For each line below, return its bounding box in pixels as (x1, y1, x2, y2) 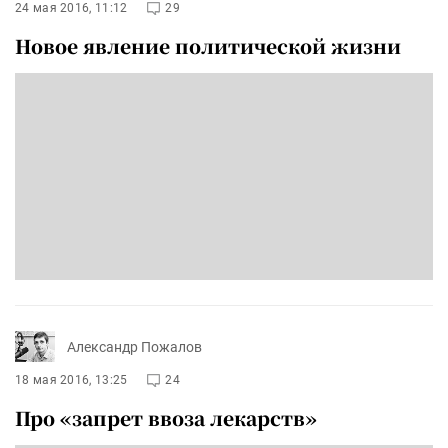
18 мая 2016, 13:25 (15, 373, 128, 388)
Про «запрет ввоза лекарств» (15, 404, 317, 432)
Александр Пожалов (67, 338, 202, 355)
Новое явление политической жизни (15, 31, 401, 59)
